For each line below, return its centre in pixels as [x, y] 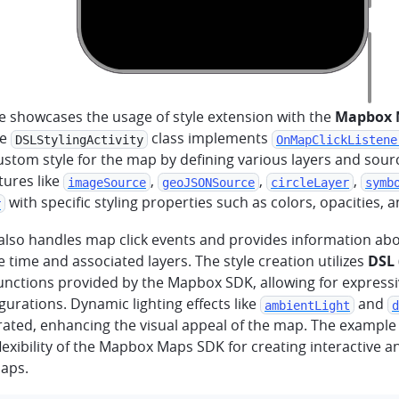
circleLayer [310, 182]
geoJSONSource [208, 182]
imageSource [107, 182]
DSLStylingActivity [79, 139]
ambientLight [307, 305]
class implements [210, 138]
